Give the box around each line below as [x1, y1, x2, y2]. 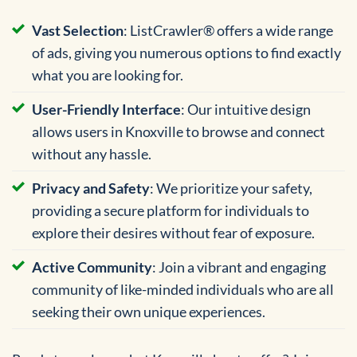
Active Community [32, 258, 152, 277]
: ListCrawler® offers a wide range [124, 22, 333, 40]
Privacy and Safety [32, 179, 150, 198]
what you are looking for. [32, 66, 183, 84]
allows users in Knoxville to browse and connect [32, 123, 325, 141]
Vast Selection [32, 22, 124, 40]
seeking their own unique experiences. [32, 303, 265, 321]
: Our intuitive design [181, 100, 311, 119]
